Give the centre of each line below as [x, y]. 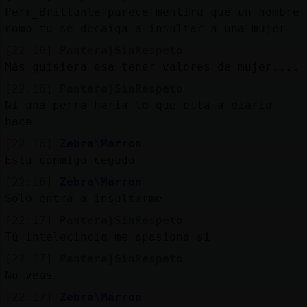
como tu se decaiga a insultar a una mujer [145, 28]
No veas [28, 275]
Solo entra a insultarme [83, 198]
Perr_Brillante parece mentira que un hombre [152, 12]
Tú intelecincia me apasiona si [107, 236]
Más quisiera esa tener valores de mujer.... [152, 66]
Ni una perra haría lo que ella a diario [138, 105]
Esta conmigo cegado [70, 160]
